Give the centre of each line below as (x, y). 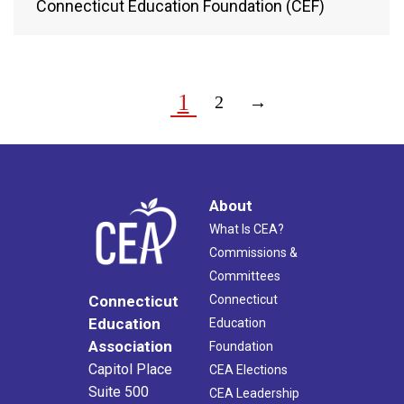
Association (130, 347)
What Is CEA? (247, 230)
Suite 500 (119, 392)
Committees (245, 276)
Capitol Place (130, 370)
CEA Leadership (254, 394)
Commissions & (253, 253)
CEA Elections (248, 370)
